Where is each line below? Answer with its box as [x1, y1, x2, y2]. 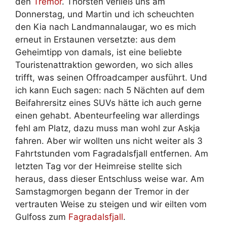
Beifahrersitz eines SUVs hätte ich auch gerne [15, 97, 202, 108]
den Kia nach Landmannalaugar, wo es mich [15, 21, 196, 32]
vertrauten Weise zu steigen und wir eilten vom [15, 199, 207, 209]
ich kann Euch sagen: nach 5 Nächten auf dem [15, 85, 205, 95]
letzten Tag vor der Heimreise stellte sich [15, 161, 182, 171]
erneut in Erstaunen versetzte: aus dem [15, 34, 176, 45]
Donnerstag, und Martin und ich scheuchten [15, 9, 194, 19]
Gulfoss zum [15, 211, 68, 222]
